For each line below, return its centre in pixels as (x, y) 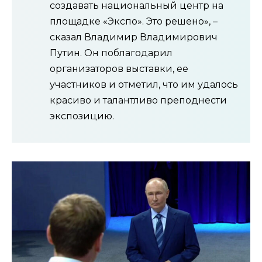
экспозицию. (82, 116)
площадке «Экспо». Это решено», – (134, 21)
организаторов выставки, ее (119, 68)
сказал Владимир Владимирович (134, 37)
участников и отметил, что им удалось (144, 84)
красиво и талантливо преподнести (138, 100)
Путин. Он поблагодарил (111, 53)
